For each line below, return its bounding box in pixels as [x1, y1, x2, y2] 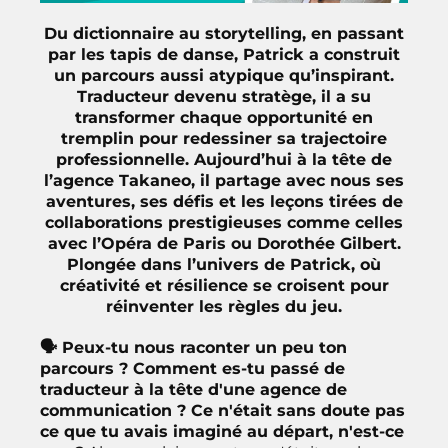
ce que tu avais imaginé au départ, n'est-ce [40, 421, 404, 441]
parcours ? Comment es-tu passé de [40, 358, 345, 378]
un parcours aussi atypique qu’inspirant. [54, 65, 394, 85]
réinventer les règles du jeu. [106, 296, 342, 316]
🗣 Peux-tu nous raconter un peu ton [40, 337, 347, 357]
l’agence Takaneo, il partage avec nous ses [44, 170, 404, 190]
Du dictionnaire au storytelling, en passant [44, 23, 404, 43]
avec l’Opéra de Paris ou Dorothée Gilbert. [47, 233, 401, 253]
